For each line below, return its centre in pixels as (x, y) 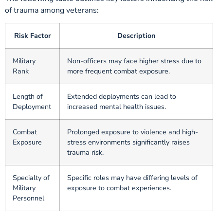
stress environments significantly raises (128, 142)
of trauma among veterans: (52, 10)
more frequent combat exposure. (118, 71)
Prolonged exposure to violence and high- (133, 132)
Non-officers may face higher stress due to (134, 61)
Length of (28, 97)
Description (136, 36)
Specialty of (31, 178)
